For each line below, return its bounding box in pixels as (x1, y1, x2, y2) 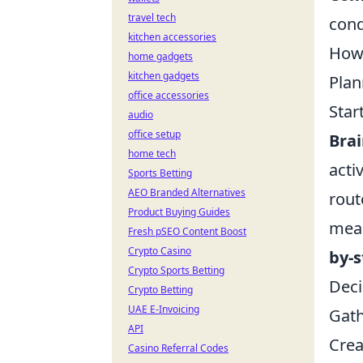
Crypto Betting (128, 283, 193, 297)
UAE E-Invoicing (128, 302, 199, 316)
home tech (128, 147, 176, 160)
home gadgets (128, 49, 193, 63)
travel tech (128, 11, 176, 24)
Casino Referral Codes (128, 341, 228, 355)
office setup (128, 127, 181, 141)
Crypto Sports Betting (128, 263, 224, 277)
